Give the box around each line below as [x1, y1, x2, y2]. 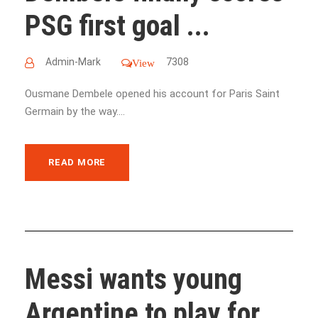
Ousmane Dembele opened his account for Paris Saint [25, 87, 280, 100]
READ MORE [48, 156, 106, 168]
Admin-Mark [45, 55, 101, 67]
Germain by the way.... [25, 104, 125, 118]
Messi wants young [25, 262, 242, 296]
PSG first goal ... [25, 9, 210, 43]
